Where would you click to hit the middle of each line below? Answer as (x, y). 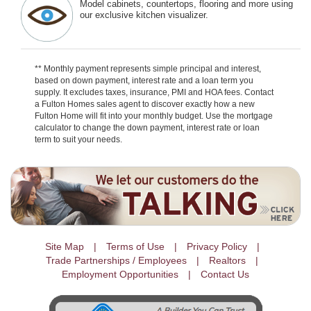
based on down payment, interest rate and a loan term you (144, 80)
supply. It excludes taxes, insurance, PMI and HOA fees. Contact (154, 92)
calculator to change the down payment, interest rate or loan (147, 127)
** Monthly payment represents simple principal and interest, (148, 68)
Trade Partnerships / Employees (116, 260)
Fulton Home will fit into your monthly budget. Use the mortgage (154, 116)
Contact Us (225, 274)
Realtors (227, 260)
